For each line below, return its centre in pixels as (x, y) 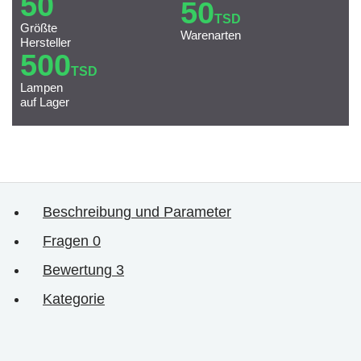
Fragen (68, 241)
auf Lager (45, 102)
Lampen (41, 87)
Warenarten (211, 35)
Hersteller (46, 42)
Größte (39, 27)
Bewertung (79, 270)
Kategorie (74, 299)
